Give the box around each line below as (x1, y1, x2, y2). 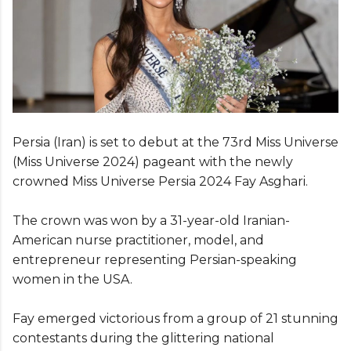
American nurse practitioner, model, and (13, 232, 264, 248)
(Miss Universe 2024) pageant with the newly (13, 154, 293, 169)
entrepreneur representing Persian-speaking (13, 251, 297, 267)
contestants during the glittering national (13, 330, 274, 346)
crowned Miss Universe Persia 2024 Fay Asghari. (13, 173, 308, 189)
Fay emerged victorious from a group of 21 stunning (13, 310, 338, 326)
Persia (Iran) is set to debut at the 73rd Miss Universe (13, 134, 338, 150)
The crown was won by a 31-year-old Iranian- (13, 212, 290, 228)
